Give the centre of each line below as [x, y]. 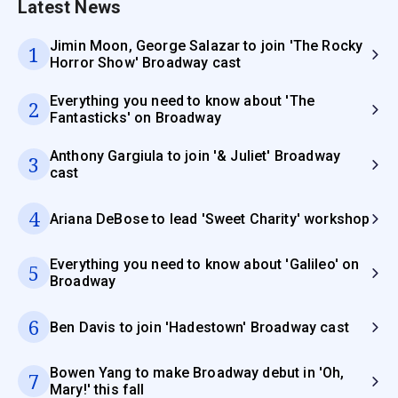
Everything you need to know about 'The [183, 101]
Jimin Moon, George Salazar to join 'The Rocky [207, 46]
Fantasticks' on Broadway [135, 118]
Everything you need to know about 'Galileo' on [205, 265]
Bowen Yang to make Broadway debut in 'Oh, [197, 373]
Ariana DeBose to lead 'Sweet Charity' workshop [210, 219]
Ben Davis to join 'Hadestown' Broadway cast [199, 327]
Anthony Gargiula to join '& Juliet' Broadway [195, 156]
